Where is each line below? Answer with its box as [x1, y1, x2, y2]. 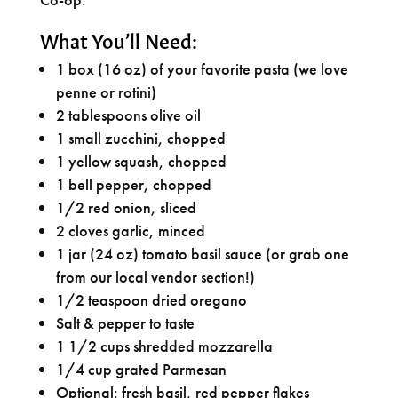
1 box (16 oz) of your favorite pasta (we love [55, 58, 348, 79]
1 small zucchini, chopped [55, 127, 226, 148]
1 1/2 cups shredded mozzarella [55, 335, 273, 356]
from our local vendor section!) [55, 266, 255, 287]
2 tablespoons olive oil [55, 104, 201, 125]
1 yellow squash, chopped [55, 150, 227, 171]
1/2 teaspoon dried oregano [55, 289, 247, 310]
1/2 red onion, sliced [55, 196, 196, 218]
